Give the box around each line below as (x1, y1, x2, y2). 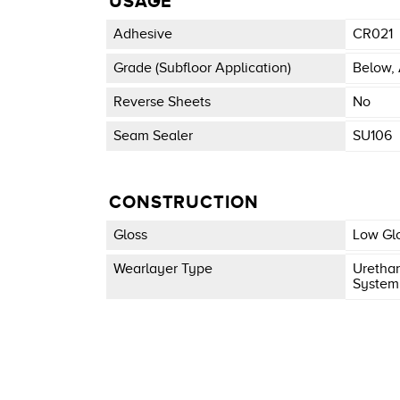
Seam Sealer (112, 128, 193, 145)
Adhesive (112, 25, 172, 42)
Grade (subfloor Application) (112, 60, 291, 77)
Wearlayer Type (112, 260, 212, 277)
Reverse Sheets (112, 94, 211, 111)
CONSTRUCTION (108, 191, 259, 212)
